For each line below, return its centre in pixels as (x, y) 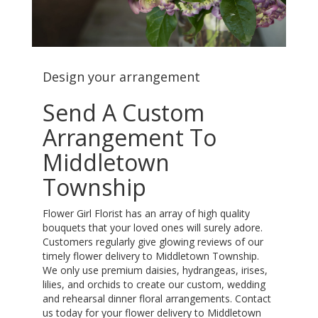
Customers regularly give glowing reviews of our (153, 241)
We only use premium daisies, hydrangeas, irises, (155, 270)
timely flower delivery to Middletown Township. (151, 256)
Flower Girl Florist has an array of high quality (146, 213)
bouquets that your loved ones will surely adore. (153, 227)
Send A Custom (124, 112)
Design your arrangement (121, 76)
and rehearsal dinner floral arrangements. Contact (157, 298)
